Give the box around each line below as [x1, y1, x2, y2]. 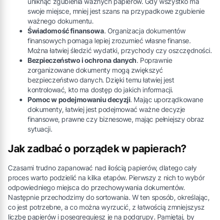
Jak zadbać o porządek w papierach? [8, 142, 187, 155]
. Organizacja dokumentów [104, 26, 186, 35]
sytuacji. [27, 124, 53, 133]
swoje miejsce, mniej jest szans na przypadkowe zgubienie [27, 6, 205, 15]
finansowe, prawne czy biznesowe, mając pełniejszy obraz [27, 114, 204, 123]
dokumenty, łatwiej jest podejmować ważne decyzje [27, 105, 185, 113]
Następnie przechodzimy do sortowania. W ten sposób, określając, [8, 193, 210, 202]
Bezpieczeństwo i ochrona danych [27, 55, 137, 64]
